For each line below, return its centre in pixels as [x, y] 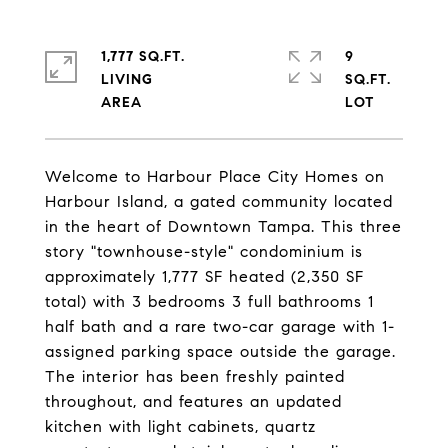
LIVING [127, 79]
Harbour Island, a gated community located [219, 201]
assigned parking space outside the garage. [220, 351]
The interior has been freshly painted [195, 376]
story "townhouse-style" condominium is [204, 251]
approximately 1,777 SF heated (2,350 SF [204, 276]
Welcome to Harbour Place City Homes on [215, 176]
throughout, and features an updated [193, 401]
